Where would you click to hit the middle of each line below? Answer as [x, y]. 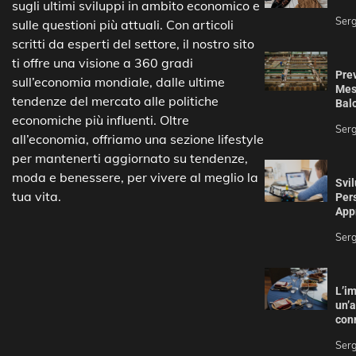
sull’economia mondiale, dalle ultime [118, 82]
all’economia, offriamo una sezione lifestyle [138, 139]
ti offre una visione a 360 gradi [103, 63]
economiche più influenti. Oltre [101, 120]
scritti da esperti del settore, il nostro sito [133, 44]
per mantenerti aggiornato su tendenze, [130, 159]
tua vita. [37, 197]
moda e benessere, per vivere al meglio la [135, 178]
